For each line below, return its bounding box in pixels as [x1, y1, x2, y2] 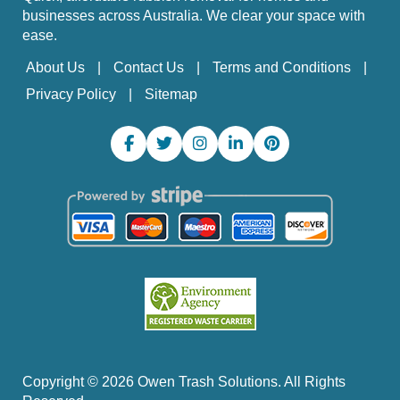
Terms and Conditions [212, 59, 351, 75]
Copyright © [22, 373, 102, 389]
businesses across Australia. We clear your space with [22, 7, 365, 23]
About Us [26, 59, 85, 75]
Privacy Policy [26, 86, 116, 102]
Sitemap [145, 86, 197, 102]
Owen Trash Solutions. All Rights [134, 373, 346, 389]
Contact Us [113, 59, 184, 75]
